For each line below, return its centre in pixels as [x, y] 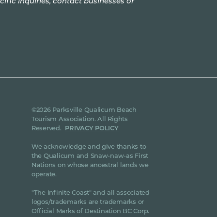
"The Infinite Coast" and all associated [90, 192]
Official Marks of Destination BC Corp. [90, 211]
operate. [44, 174]
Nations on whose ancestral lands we [90, 165]
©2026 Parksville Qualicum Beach [84, 109]
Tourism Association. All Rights [79, 119]
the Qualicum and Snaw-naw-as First [90, 155]
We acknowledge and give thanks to [89, 146]
